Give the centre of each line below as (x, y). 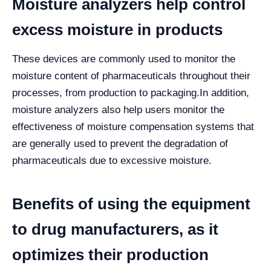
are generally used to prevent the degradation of (120, 143)
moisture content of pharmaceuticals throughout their (131, 76)
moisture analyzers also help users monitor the (118, 109)
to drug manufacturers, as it (115, 229)
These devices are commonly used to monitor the (124, 59)
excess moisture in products (117, 29)
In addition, (224, 93)
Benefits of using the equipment (131, 204)
